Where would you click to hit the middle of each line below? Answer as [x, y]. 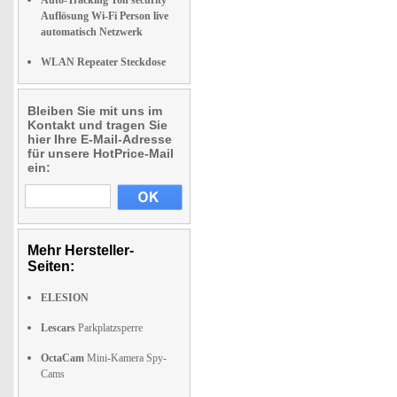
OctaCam [62, 358]
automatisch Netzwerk [92, 32]
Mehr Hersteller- [81, 250]
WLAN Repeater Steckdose [103, 62]
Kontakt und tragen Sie [97, 125]
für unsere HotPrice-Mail [101, 153]
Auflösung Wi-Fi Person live [105, 16]
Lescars [58, 328]
